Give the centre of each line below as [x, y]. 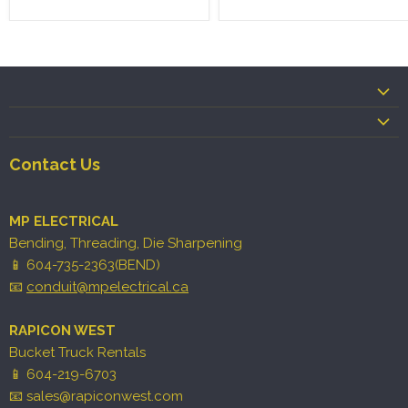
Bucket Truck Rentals [77, 352]
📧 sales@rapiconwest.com [96, 396]
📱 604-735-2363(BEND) [85, 265]
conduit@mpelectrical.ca [107, 287]
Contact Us [55, 164]
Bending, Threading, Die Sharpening [126, 243]
